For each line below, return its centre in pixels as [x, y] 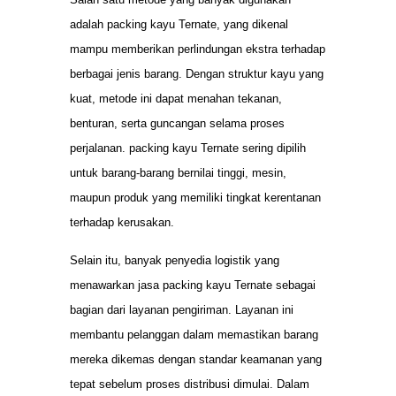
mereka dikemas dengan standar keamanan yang [196, 359]
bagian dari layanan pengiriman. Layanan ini [182, 309]
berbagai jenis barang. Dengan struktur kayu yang [197, 74]
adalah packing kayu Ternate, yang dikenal [179, 25]
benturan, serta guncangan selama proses [177, 124]
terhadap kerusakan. [122, 223]
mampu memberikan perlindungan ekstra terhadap [198, 49]
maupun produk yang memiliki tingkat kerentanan [195, 198]
